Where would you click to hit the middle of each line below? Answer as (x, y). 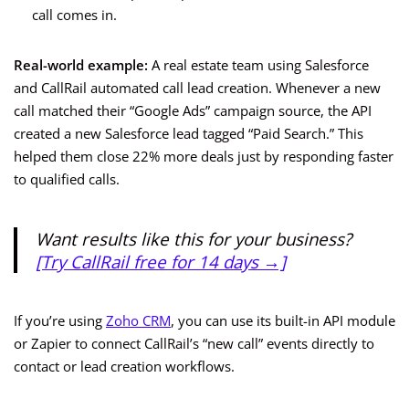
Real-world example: (81, 65)
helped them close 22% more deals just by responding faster (204, 157)
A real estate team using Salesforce (258, 65)
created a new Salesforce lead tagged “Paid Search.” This (189, 134)
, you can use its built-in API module (283, 321)
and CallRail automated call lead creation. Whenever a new (197, 88)
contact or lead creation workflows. (124, 367)
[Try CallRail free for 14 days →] (161, 262)
